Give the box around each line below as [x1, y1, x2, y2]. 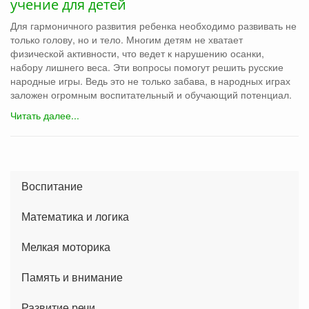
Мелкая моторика [21, 238, 110, 255]
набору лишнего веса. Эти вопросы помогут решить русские [10, 59, 283, 74]
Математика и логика [21, 208, 129, 224]
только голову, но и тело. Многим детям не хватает [10, 32, 243, 46]
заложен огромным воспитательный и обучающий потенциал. [10, 87, 292, 101]
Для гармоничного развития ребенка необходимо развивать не [10, 18, 297, 32]
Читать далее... [10, 108, 79, 122]
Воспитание [21, 177, 83, 194]
